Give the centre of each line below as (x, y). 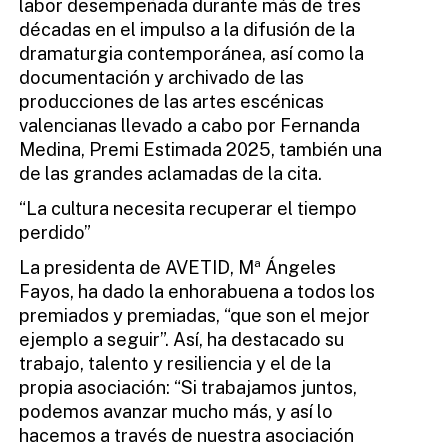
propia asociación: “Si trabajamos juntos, (187, 387)
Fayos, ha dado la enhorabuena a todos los (196, 291)
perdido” (54, 233)
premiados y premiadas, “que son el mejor (194, 315)
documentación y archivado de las (161, 78)
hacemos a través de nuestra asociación (186, 435)
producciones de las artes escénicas (171, 102)
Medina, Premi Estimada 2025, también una (200, 150)
